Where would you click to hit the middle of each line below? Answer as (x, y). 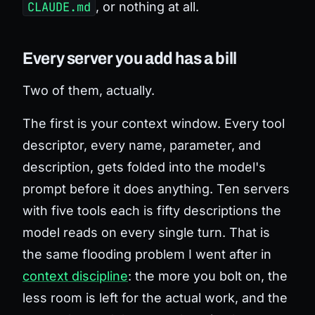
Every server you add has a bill (131, 58)
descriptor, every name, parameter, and (142, 145)
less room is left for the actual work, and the (155, 297)
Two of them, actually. (89, 90)
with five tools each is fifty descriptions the (152, 210)
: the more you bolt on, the (208, 276)
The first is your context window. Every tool (154, 123)
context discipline (75, 276)
